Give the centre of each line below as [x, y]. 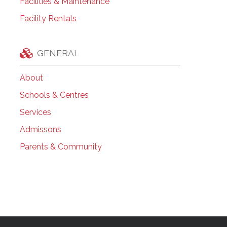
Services [35, 112]
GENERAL [58, 53]
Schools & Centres [54, 95]
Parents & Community [61, 146]
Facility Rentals [48, 19]
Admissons [40, 129]
